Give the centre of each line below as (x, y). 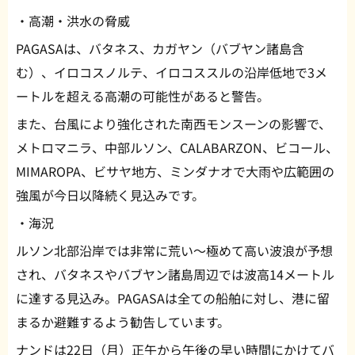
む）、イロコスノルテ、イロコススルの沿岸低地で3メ (172, 73)
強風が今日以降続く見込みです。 (110, 195)
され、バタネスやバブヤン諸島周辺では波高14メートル (175, 275)
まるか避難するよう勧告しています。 (123, 322)
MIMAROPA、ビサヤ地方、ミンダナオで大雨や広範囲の (175, 172)
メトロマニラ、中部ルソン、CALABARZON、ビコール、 (177, 148)
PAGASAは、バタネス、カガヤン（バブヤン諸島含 (160, 49)
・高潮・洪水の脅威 (73, 21)
